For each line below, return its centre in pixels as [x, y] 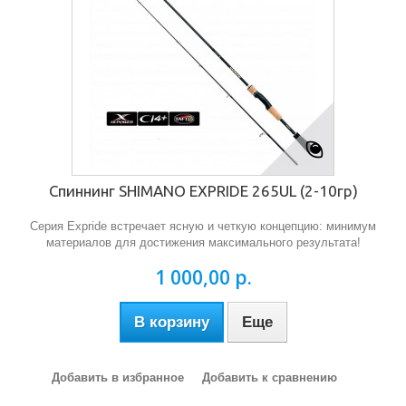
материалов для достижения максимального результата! [203, 242]
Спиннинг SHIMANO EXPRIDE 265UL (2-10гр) [203, 191]
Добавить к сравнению [269, 377]
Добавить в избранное [117, 377]
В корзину [171, 322]
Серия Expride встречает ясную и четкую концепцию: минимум [203, 226]
